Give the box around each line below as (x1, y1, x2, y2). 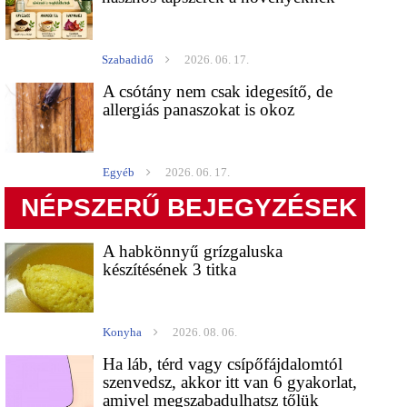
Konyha (103, 325, 143, 340)
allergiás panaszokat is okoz (103, 100, 295, 120)
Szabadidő (102, 53, 154, 67)
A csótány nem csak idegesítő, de (103, 82, 333, 102)
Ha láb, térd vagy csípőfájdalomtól (103, 354, 343, 374)
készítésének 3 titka (103, 260, 237, 280)
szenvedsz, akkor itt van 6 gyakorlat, (103, 372, 358, 392)
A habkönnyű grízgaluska (103, 242, 283, 262)
